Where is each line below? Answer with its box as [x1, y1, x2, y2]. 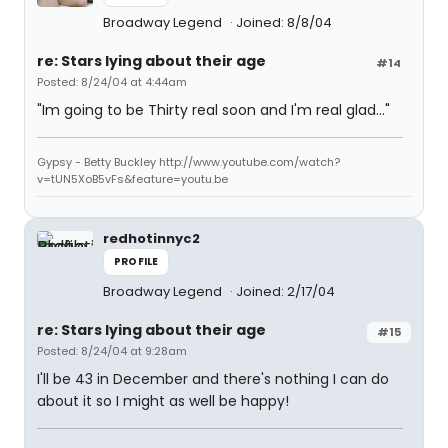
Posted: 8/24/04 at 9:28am [37, 343, 187, 359]
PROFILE [114, 254, 159, 269]
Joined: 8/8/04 [236, 13, 332, 32]
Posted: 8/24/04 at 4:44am [37, 74, 187, 90]
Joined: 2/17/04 [236, 282, 335, 301]
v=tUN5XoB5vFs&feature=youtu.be [37, 171, 228, 187]
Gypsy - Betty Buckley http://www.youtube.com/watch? [37, 154, 340, 170]
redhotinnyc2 [103, 229, 200, 248]
